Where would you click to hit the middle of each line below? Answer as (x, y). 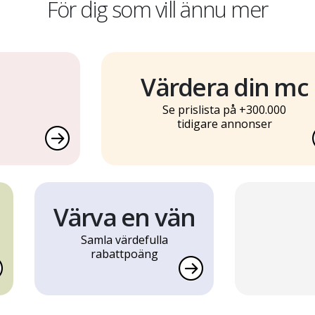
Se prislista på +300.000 (224, 110)
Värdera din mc (224, 87)
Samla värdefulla (124, 240)
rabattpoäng (124, 254)
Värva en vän (124, 217)
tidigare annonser (224, 124)
